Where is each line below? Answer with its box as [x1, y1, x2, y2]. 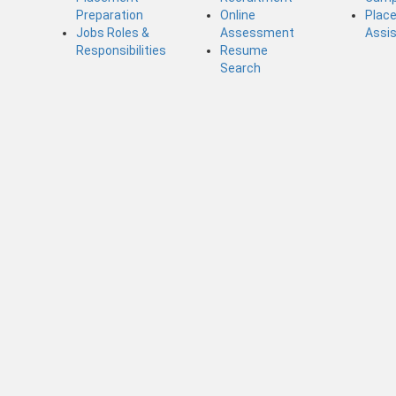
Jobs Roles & [75, 25, 149, 40]
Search [220, 60, 262, 75]
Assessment [220, 25, 295, 40]
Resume [220, 42, 269, 57]
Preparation [75, 7, 143, 22]
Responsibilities [75, 42, 166, 57]
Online [220, 7, 256, 22]
